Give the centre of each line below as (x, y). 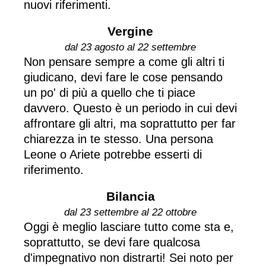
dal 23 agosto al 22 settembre (130, 47)
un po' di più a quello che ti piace (110, 92)
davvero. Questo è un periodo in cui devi (130, 108)
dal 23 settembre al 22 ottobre (130, 212)
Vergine (130, 31)
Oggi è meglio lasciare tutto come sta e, (129, 227)
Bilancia (130, 196)
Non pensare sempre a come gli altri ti (124, 61)
